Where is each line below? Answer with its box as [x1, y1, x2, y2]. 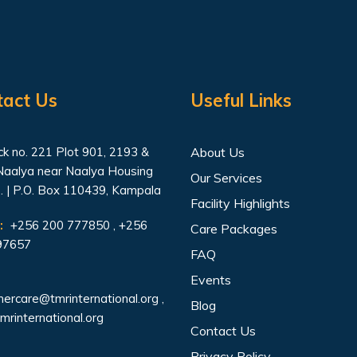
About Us [190, 144, 245, 160]
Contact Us [190, 323, 256, 339]
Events [190, 272, 231, 288]
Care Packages [190, 221, 277, 237]
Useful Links [190, 89, 292, 112]
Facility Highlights [190, 195, 290, 211]
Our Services [190, 170, 262, 186]
